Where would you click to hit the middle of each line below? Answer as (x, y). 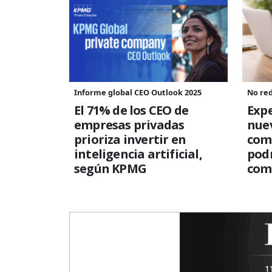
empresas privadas (129, 124)
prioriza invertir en (130, 139)
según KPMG (110, 168)
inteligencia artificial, (138, 154)
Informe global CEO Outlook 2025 (138, 92)
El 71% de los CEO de (131, 110)
